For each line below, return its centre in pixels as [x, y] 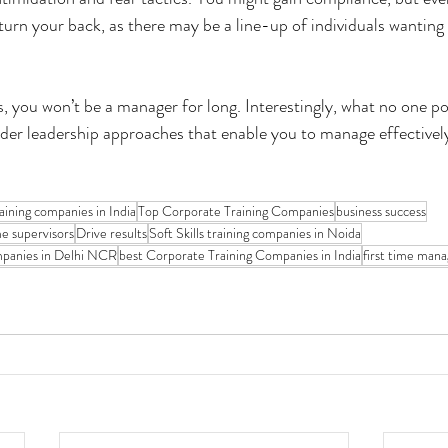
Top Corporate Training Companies [236, 211]
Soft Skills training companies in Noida [255, 233]
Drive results [111, 233]
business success [381, 211]
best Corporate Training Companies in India [240, 255]
